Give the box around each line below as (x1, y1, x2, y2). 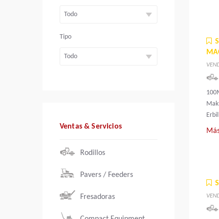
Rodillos (80, 149, 105, 157)
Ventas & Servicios (60, 123, 122, 131)
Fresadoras (80, 193, 115, 201)
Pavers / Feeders (80, 171, 133, 179)
